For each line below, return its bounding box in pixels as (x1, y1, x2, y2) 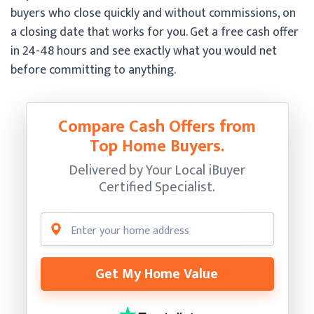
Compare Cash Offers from (58, 112, 256, 141)
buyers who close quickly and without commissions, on (11, 2, 296, 24)
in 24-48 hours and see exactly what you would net (11, 40, 277, 62)
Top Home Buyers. (90, 132, 224, 161)
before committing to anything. (11, 59, 176, 81)
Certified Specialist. (99, 175, 215, 199)
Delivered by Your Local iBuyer (69, 158, 245, 182)
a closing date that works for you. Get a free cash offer (11, 21, 299, 43)
